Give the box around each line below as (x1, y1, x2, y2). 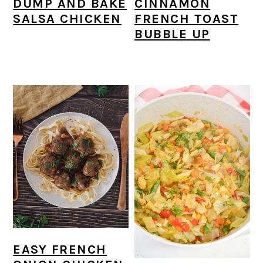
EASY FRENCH (13, 242, 107, 258)
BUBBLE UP (134, 26, 210, 42)
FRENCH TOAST (134, 11, 239, 27)
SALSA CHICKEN (13, 11, 122, 27)
